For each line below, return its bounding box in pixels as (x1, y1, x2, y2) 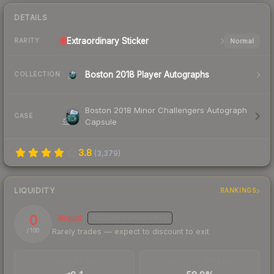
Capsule (85, 116, 117, 127)
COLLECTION (14, 70, 60, 78)
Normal (229, 36, 254, 45)
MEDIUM (92, 214, 120, 222)
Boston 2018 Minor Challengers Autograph (85, 105, 247, 115)
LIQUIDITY (14, 185, 55, 195)
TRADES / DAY (50, 257, 98, 265)
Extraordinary (67, 35, 119, 46)
